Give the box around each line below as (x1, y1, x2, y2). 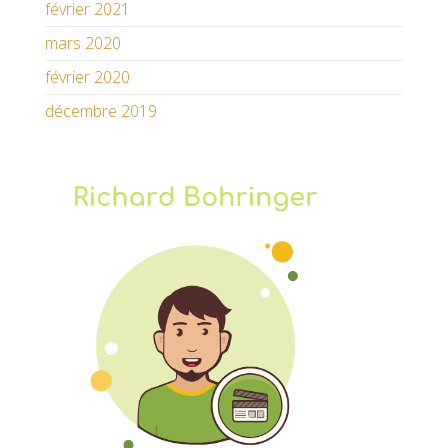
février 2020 (45, 66, 130, 89)
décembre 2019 (45, 100, 157, 123)
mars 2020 (45, 32, 121, 55)
